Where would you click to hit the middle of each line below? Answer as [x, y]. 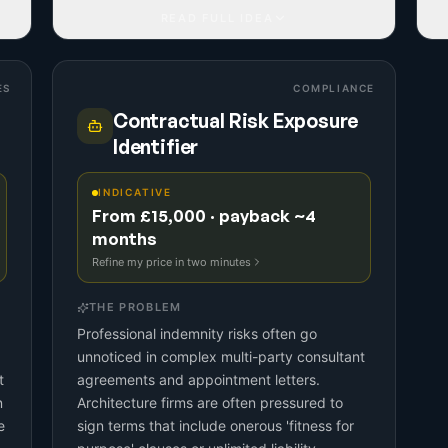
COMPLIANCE [334, 88]
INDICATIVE [135, 192]
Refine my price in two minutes [171, 262]
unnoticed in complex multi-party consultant [221, 356]
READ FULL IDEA [217, 17]
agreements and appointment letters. [198, 379]
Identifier [156, 147]
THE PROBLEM [135, 307]
